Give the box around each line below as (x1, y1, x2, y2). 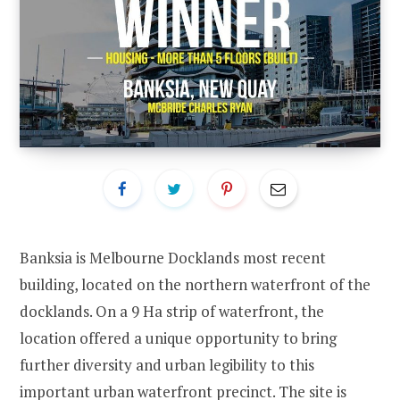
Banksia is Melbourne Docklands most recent (20, 247, 326, 269)
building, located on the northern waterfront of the (20, 274, 371, 296)
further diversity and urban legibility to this (20, 354, 314, 376)
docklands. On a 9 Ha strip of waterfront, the (20, 301, 324, 322)
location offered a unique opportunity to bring (20, 328, 337, 349)
